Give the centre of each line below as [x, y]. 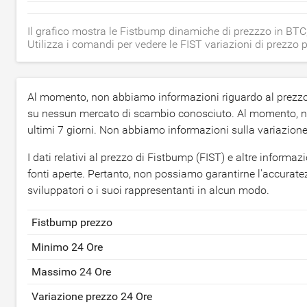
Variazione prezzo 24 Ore [92, 296]
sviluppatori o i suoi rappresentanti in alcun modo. [148, 190]
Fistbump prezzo [72, 222]
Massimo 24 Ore [71, 272]
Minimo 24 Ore [67, 247]
